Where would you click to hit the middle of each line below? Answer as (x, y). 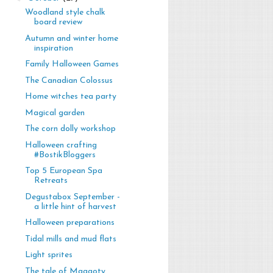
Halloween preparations (69, 223)
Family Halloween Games (72, 65)
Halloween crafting (61, 145)
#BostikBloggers (65, 155)
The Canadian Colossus (69, 80)
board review (58, 23)
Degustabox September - (72, 197)
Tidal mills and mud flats (70, 239)
